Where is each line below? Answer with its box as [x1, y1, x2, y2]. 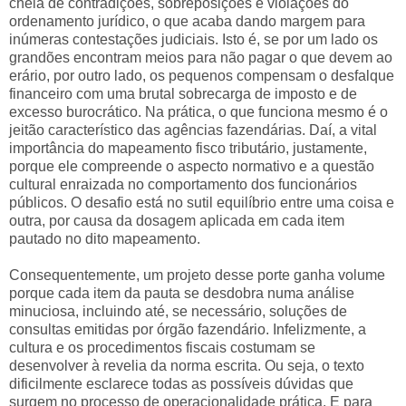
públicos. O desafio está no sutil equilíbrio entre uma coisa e [9, 195, 394, 211]
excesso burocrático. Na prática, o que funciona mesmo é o [9, 104, 388, 121]
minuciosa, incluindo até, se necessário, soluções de [9, 304, 347, 320]
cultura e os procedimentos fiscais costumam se [9, 340, 315, 356]
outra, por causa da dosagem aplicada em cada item [9, 213, 344, 229]
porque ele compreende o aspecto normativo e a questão [9, 159, 374, 175]
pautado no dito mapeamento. [9, 231, 200, 247]
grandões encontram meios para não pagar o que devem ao [9, 50, 392, 66]
